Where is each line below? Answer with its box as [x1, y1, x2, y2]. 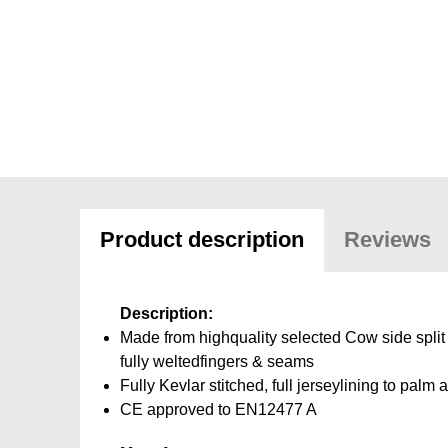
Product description [99, 227, 304, 252]
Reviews [343, 227, 431, 252]
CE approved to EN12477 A [119, 401, 317, 418]
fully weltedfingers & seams [119, 353, 314, 370]
